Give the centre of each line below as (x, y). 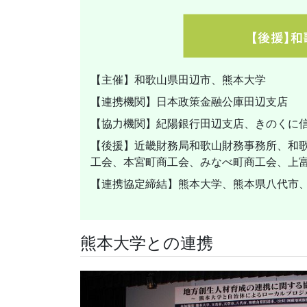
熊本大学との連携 (147, 243)
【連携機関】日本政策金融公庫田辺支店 (189, 101)
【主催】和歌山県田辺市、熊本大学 (178, 79)
